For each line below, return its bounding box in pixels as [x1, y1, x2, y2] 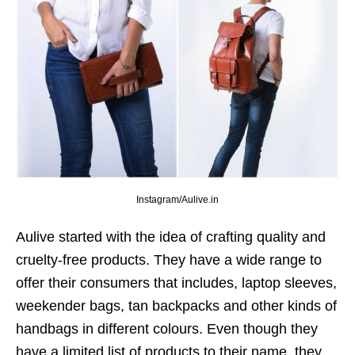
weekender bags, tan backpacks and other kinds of [16, 297, 337, 314]
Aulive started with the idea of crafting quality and [16, 228, 326, 245]
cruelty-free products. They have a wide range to [16, 251, 322, 268]
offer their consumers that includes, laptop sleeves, [16, 274, 337, 291]
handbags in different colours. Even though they [16, 320, 318, 337]
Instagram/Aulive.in [136, 193, 219, 205]
